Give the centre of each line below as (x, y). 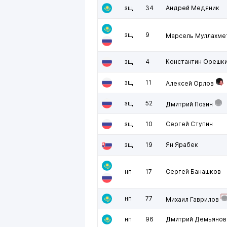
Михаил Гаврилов (192, 199)
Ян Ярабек (182, 145)
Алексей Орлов (190, 83)
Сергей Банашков (193, 172)
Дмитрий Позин (189, 104)
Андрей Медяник (193, 8)
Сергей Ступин (189, 124)
